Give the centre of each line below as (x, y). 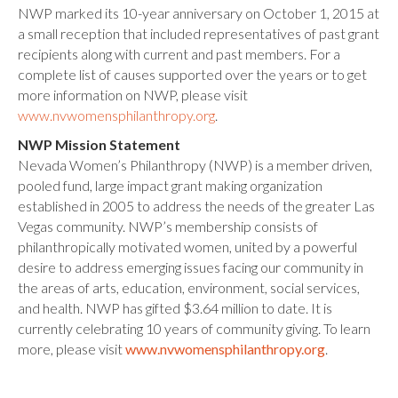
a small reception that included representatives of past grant (199, 33)
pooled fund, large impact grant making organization (170, 185)
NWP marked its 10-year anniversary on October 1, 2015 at (199, 13)
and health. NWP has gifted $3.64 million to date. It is (175, 308)
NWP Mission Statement (99, 144)
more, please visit (72, 349)
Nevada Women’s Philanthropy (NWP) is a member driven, (195, 165)
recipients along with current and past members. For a (179, 54)
